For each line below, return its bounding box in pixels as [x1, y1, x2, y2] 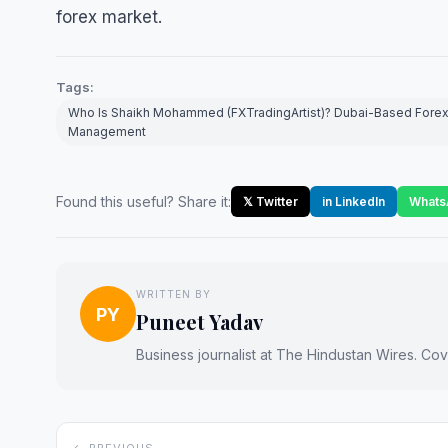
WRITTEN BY [136, 288, 211, 300]
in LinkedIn [322, 194, 385, 209]
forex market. [56, 7, 162, 27]
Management [68, 124, 146, 139]
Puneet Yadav [136, 308, 263, 335]
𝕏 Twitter [243, 194, 298, 209]
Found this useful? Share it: [56, 193, 231, 210]
